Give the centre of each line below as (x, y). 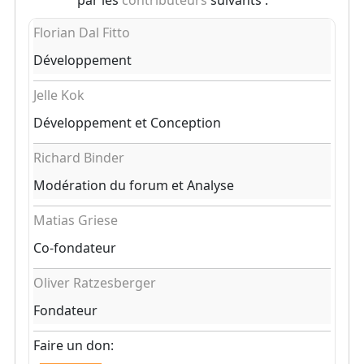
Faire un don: (73, 345)
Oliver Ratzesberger (94, 283)
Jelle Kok (58, 95)
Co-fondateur (74, 248)
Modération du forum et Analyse (133, 185)
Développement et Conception (127, 123)
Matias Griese (75, 220)
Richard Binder (78, 158)
